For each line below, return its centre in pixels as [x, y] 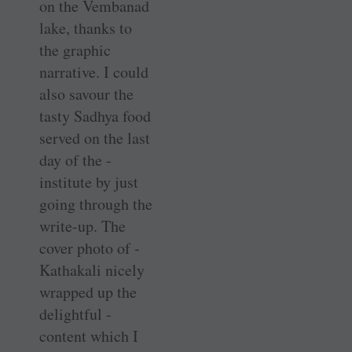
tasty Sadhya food [95, 116]
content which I [89, 336]
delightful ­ [75, 314]
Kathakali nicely [92, 270]
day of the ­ [75, 160]
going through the [96, 204]
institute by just [89, 182]
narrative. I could [94, 72]
